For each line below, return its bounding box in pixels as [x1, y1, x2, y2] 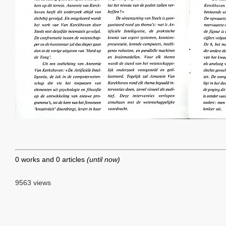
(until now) [87, 155, 120, 163]
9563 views [15, 179, 51, 187]
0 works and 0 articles [15, 155, 87, 163]
